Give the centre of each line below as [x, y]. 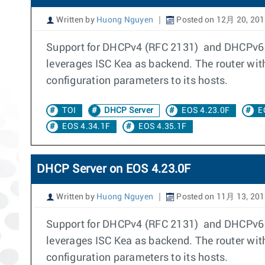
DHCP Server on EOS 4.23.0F [114, 169]
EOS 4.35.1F [162, 127]
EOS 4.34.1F [86, 127]
